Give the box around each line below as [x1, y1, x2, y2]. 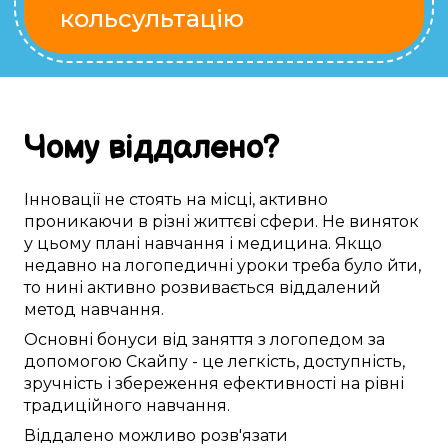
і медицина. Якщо [225, 234, 382, 254]
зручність [24, 374, 103, 394]
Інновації [24, 190, 100, 210]
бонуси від [97, 330, 188, 350]
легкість [228, 352, 296, 372]
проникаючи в [24, 212, 152, 232]
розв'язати [200, 426, 288, 446]
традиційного [24, 396, 142, 416]
